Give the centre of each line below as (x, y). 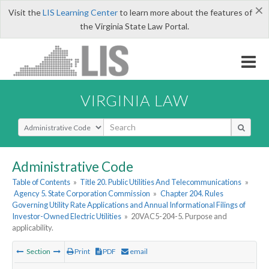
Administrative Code (73, 166)
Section (38, 252)
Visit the (25, 12)
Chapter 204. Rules (192, 194)
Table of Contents (41, 182)
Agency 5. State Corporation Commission (82, 194)
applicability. (33, 228)
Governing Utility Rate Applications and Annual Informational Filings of (129, 205)
